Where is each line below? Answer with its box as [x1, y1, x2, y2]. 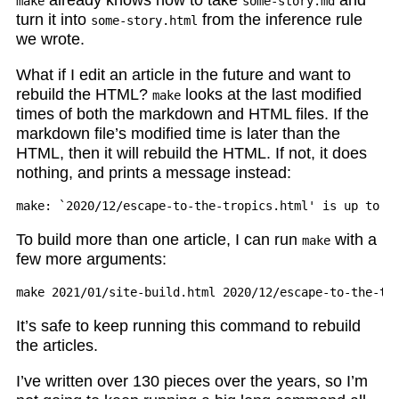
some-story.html [90, 12, 198, 28]
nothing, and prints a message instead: [15, 163, 291, 182]
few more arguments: [15, 249, 167, 268]
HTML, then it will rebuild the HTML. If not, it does [15, 143, 367, 162]
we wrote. [15, 29, 85, 48]
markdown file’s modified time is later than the [15, 124, 340, 142]
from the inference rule [197, 10, 362, 28]
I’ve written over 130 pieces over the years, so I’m [15, 371, 368, 390]
